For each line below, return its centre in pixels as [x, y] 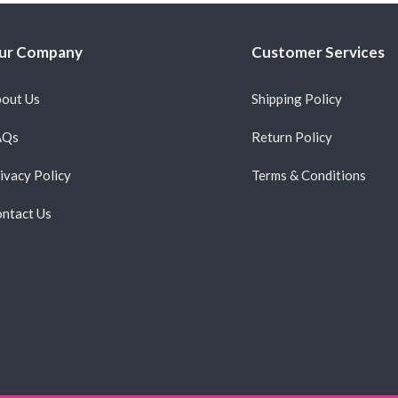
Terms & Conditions [308, 175]
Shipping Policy [296, 98]
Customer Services [318, 52]
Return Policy [291, 136]
